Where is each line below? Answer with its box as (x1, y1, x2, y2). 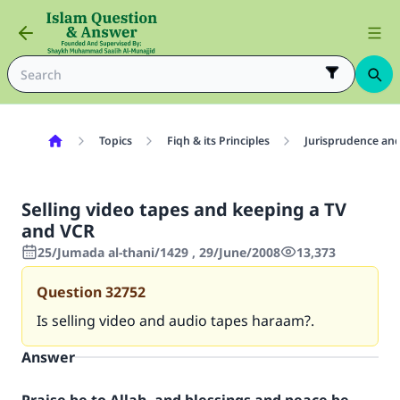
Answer (21, 347, 75, 367)
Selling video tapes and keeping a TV (21, 197, 346, 221)
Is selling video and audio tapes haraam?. (37, 311, 314, 330)
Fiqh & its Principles (166, 133, 270, 148)
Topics (98, 133, 132, 148)
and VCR (21, 219, 95, 243)
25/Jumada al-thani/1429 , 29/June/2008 (37, 244, 280, 261)
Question (37, 282, 102, 302)
